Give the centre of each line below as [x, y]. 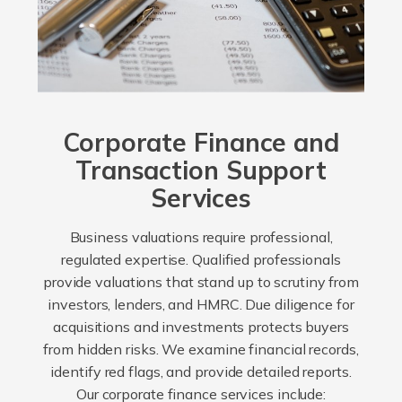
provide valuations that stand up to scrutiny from [201, 282]
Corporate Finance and [201, 143]
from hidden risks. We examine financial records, [201, 350]
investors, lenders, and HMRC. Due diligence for [201, 305]
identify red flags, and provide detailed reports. [201, 372]
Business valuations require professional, [201, 237]
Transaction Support [201, 170]
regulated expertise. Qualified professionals [201, 260]
